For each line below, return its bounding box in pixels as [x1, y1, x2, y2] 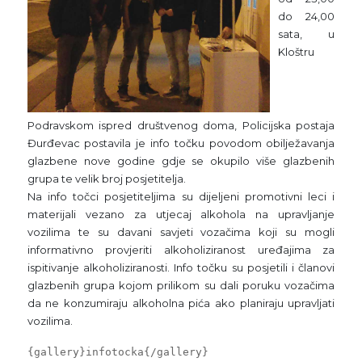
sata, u [277, 27, 335, 40]
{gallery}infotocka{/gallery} [27, 345, 208, 358]
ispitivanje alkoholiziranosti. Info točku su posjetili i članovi [27, 260, 335, 274]
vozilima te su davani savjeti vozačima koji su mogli [27, 225, 335, 238]
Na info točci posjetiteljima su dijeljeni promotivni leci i [27, 189, 335, 203]
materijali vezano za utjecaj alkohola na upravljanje [27, 207, 335, 221]
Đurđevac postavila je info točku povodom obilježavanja [27, 136, 335, 149]
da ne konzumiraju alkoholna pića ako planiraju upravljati [27, 296, 335, 309]
